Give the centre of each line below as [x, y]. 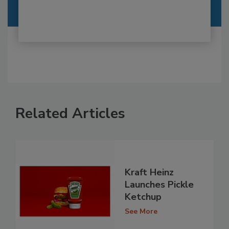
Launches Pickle [159, 185]
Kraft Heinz [149, 173]
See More [141, 212]
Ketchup [143, 197]
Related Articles [70, 113]
